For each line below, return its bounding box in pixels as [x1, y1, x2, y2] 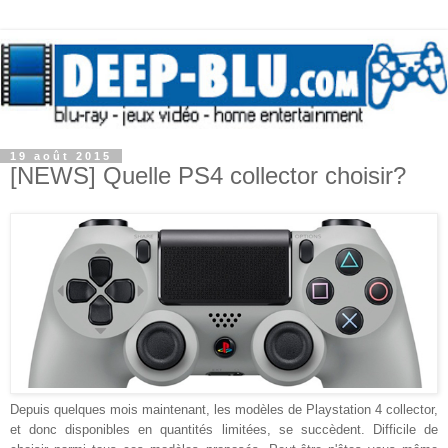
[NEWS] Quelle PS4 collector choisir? [10, 161, 406, 189]
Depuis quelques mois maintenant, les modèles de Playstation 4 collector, [10, 401, 438, 417]
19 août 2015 [10, 149, 112, 162]
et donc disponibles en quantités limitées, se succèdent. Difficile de [10, 421, 438, 437]
